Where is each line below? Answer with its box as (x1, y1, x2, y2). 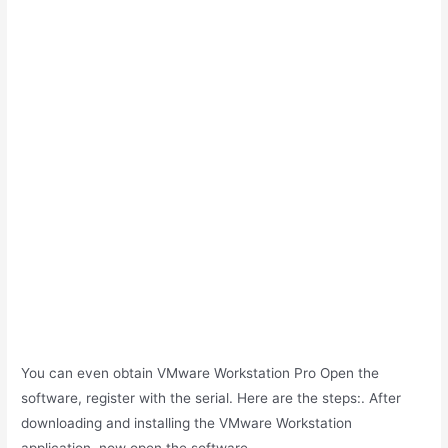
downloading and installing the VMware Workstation (21, 415, 353, 432)
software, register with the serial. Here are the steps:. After (21, 390, 402, 407)
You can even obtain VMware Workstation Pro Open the (21, 365, 380, 382)
